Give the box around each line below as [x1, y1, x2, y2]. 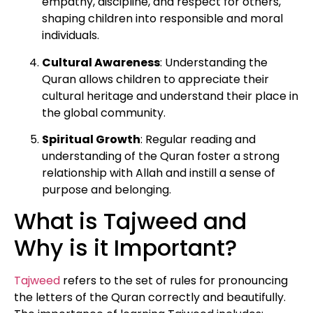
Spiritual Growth [42, 131, 140, 148]
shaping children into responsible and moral [42, 10, 283, 27]
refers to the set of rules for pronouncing [60, 272, 288, 289]
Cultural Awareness [42, 54, 160, 71]
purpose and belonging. [42, 182, 171, 198]
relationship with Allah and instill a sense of [42, 165, 275, 182]
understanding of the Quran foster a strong [42, 148, 279, 165]
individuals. [42, 27, 99, 44]
